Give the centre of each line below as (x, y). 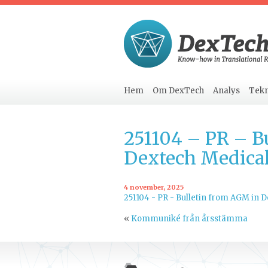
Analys (226, 91)
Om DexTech (178, 91)
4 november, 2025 (154, 187)
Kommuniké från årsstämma (189, 219)
